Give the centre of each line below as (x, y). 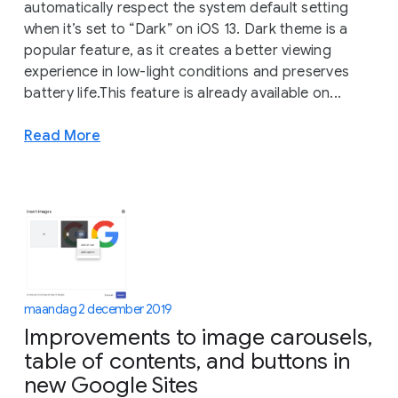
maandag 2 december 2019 (98, 309)
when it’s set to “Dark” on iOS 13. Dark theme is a (186, 29)
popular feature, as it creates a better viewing (178, 50)
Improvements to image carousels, (198, 338)
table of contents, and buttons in (187, 362)
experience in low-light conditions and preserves (187, 72)
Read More (62, 135)
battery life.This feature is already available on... (183, 93)
